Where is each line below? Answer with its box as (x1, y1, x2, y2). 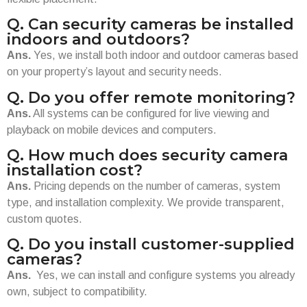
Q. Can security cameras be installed (7, 15, 294, 34)
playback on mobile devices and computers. (7, 123, 217, 136)
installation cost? (7, 161, 143, 180)
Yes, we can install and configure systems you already (34, 269, 295, 282)
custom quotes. (7, 213, 82, 225)
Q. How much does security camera (7, 146, 288, 165)
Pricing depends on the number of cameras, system (31, 180, 280, 193)
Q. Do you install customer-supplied (7, 235, 295, 254)
